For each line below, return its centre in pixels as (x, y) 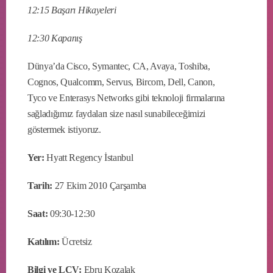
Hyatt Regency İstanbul (89, 157)
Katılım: (44, 241)
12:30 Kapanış (55, 38)
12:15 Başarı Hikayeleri (72, 10)
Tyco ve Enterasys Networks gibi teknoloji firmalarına (126, 97)
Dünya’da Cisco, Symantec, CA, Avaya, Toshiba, (119, 66)
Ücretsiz (76, 241)
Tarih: (40, 185)
